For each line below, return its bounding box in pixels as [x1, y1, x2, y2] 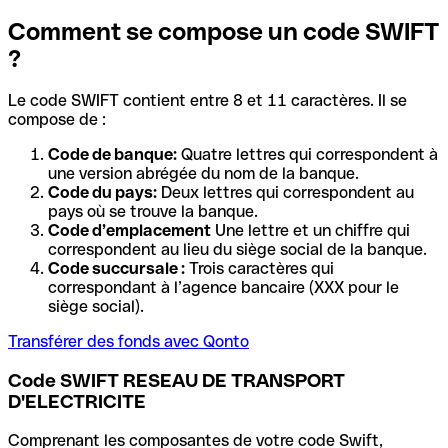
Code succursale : [48, 259, 185, 279]
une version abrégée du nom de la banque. [48, 164, 359, 184]
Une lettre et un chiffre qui [211, 221, 410, 241]
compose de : [8, 110, 106, 130]
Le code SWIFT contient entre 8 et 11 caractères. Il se [8, 91, 407, 111]
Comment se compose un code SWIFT [8, 17, 439, 45]
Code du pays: [48, 183, 157, 203]
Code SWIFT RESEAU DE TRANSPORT [8, 370, 345, 392]
